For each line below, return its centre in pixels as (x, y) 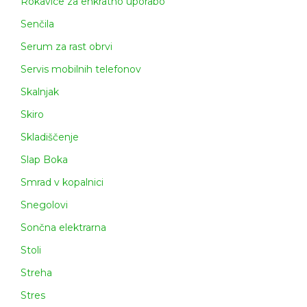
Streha (36, 273)
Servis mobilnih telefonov (81, 70)
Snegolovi (44, 205)
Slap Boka (44, 160)
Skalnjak (40, 92)
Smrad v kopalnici (62, 183)
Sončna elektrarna (63, 228)
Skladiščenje (50, 137)
